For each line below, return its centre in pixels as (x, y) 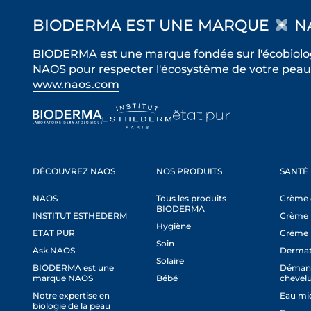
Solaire (170, 261)
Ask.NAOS (54, 250)
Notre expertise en (71, 295)
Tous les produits (192, 198)
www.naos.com (76, 84)
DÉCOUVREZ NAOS (74, 171)
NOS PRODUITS (190, 171)
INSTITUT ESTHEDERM (80, 216)
